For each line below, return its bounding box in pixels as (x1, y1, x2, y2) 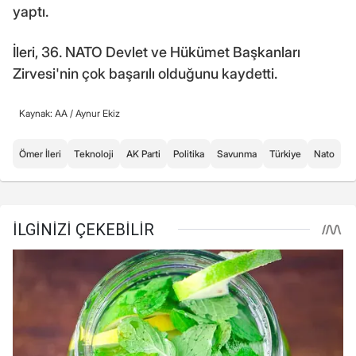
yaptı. (13, 2, 48, 20)
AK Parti (126, 147, 161, 160)
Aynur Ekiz (75, 106, 120, 119)
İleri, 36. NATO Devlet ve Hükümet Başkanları (13, 43, 300, 60)
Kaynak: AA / (19, 106, 75, 119)
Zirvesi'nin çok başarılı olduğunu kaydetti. (13, 64, 277, 82)
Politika (173, 147, 204, 160)
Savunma (217, 147, 257, 160)
